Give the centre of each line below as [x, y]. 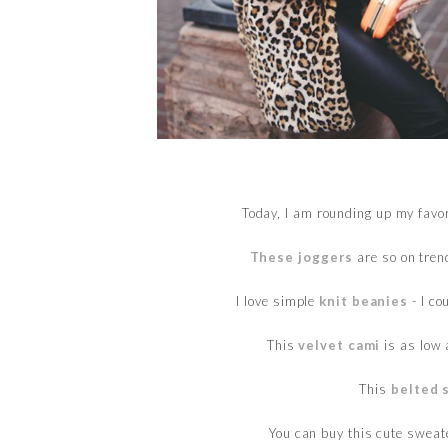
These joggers [301, 256]
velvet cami [339, 344]
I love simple [278, 300]
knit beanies [364, 300]
